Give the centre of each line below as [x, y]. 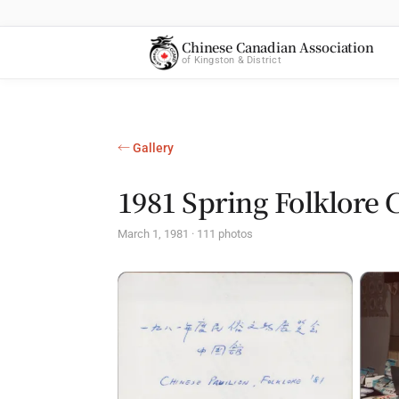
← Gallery [146, 148]
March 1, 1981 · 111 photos [185, 234]
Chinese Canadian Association [278, 47]
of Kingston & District [232, 60]
